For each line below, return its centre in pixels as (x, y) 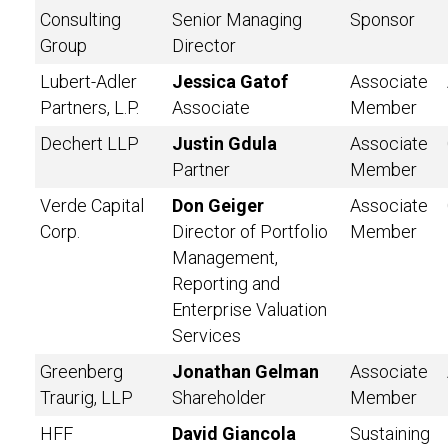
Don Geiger (218, 205)
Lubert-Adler (88, 81)
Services (206, 335)
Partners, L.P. (89, 107)
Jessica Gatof (230, 81)
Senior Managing (237, 19)
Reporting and (226, 283)
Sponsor (382, 19)
